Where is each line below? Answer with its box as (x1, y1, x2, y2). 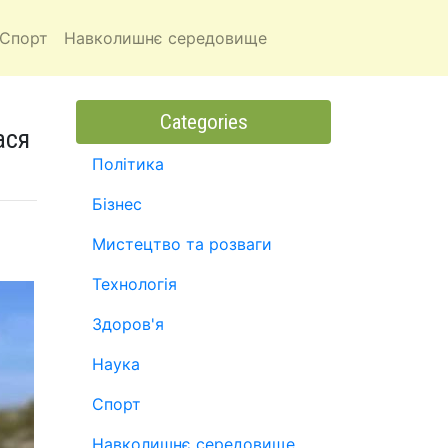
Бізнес (92, 194, 142, 214)
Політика (92, 154, 164, 174)
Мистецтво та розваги (92, 234, 272, 254)
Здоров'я (92, 314, 164, 334)
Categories (159, 110, 248, 134)
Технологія (92, 274, 177, 294)
